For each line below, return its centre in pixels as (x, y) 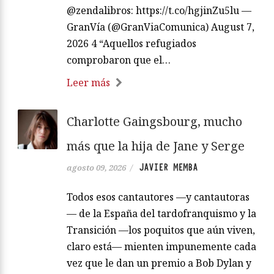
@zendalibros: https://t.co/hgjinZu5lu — (159, 10)
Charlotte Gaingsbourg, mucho (154, 121)
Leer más (88, 82)
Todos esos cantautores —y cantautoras (158, 197)
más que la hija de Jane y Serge (156, 146)
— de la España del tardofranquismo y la (161, 213)
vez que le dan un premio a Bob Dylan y (159, 263)
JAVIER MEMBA (168, 167)
